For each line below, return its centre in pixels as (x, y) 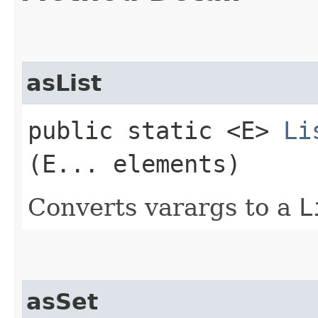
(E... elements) (134, 164)
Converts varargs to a (163, 207)
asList (64, 83)
